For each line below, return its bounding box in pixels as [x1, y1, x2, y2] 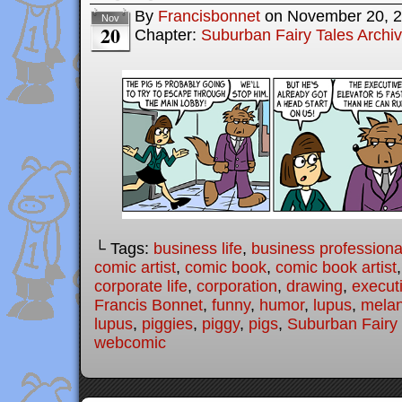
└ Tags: [94, 240, 153, 258]
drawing [286, 277, 343, 296]
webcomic [94, 334, 166, 353]
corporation [197, 277, 277, 296]
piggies [142, 315, 193, 334]
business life [153, 240, 242, 258]
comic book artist [275, 258, 397, 277]
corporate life [94, 277, 188, 296]
